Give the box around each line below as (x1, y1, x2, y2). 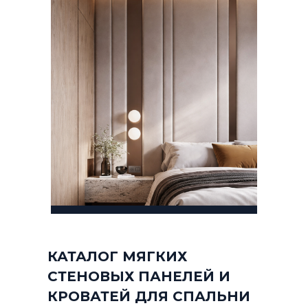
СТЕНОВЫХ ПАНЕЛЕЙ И (47, 268, 230, 285)
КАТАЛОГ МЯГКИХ (47, 248, 187, 265)
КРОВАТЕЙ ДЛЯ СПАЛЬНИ (47, 288, 250, 305)
